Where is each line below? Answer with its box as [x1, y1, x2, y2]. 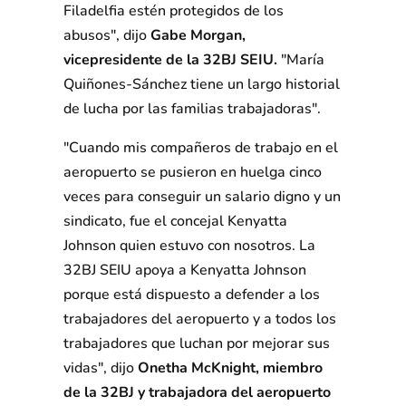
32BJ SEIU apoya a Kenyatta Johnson [63, 260, 306, 281]
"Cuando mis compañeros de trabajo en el [63, 138, 338, 159]
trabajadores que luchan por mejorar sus [63, 333, 330, 354]
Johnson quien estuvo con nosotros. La [63, 236, 315, 256]
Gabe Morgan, [147, 25, 246, 46]
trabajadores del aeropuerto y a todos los [63, 309, 336, 330]
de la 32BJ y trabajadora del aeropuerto [63, 382, 331, 403]
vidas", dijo [63, 358, 138, 379]
